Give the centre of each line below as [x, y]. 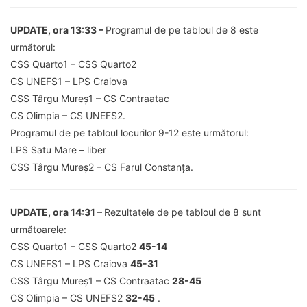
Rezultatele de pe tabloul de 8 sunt [183, 212]
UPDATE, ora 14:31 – [57, 212]
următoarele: [38, 229]
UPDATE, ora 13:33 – [58, 29]
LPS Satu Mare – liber [58, 149]
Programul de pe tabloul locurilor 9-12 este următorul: [130, 132]
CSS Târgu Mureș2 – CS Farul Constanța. [102, 167]
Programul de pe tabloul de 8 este [182, 29]
